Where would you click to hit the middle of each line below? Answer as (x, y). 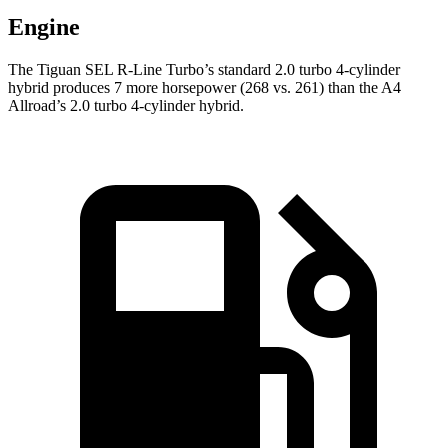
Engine (44, 27)
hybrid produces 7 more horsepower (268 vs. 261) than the (194, 88)
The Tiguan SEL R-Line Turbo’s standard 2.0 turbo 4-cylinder (204, 70)
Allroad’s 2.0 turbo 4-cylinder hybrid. (126, 106)
